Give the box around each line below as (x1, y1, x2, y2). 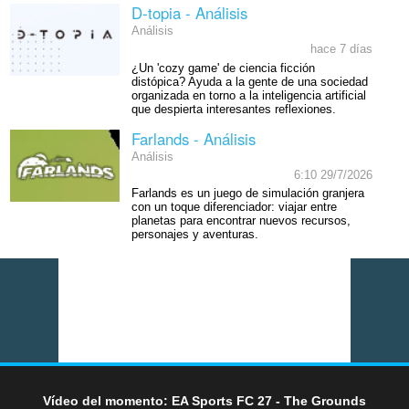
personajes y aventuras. (131, 228, 258, 242)
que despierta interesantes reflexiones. (131, 102, 336, 116)
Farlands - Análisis (131, 127, 256, 150)
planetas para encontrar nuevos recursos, (131, 215, 351, 228)
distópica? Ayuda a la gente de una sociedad (131, 75, 368, 89)
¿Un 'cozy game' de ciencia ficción (131, 61, 315, 75)
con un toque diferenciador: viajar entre (131, 201, 337, 215)
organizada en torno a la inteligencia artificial (131, 89, 366, 102)
